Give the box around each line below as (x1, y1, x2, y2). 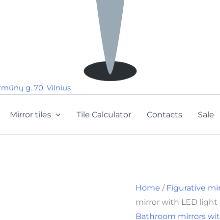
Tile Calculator (76, 110, 131, 119)
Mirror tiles (9, 110, 51, 119)
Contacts (146, 110, 182, 119)
